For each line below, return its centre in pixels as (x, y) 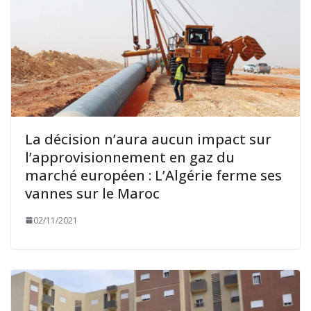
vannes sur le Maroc (92, 193)
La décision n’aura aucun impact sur (148, 139)
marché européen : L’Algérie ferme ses (153, 175)
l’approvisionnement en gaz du (130, 157)
